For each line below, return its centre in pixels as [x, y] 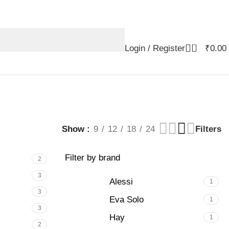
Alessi [121, 181]
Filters [208, 129]
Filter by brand [93, 158]
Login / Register [155, 48]
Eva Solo [127, 199]
